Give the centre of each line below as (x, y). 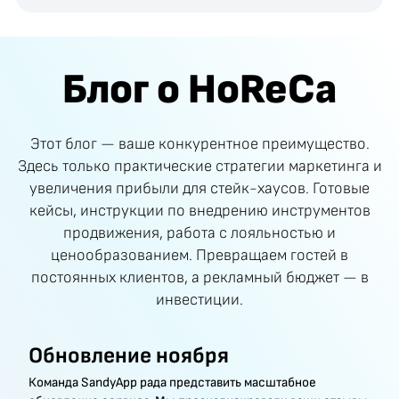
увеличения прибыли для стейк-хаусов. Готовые (199, 188)
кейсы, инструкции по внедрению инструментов (199, 210)
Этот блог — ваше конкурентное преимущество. (199, 143)
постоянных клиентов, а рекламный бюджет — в (199, 277)
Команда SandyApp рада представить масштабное (172, 383)
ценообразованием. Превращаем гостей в (199, 255)
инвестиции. (199, 299)
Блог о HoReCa (199, 90)
